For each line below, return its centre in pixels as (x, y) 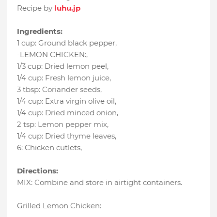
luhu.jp (67, 8)
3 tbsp (28, 90)
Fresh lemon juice (77, 78)
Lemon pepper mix (72, 124)
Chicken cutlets (53, 148)
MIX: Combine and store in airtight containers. (100, 183)
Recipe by (36, 8)
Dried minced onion (81, 113)
